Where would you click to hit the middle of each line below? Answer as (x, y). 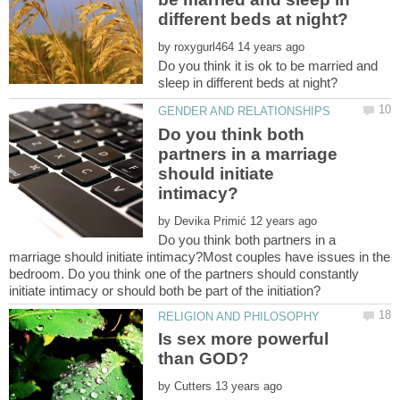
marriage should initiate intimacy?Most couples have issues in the (200, 256)
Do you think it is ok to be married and (268, 66)
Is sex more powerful (244, 338)
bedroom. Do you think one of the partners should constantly (184, 273)
